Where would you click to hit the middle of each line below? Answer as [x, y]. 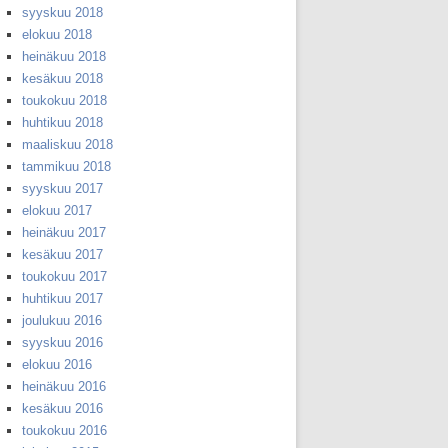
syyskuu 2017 [62, 189]
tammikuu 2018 [66, 167]
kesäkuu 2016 [62, 409]
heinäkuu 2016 [64, 387]
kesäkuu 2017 [62, 255]
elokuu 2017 [57, 211]
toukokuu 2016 [64, 431]
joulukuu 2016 [62, 321]
